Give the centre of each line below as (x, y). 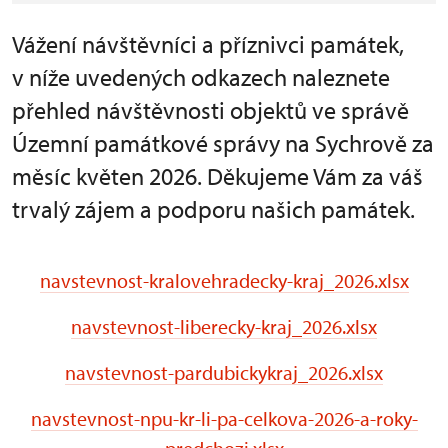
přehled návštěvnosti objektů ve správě (210, 110)
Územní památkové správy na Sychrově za (223, 143)
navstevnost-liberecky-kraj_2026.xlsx (224, 326)
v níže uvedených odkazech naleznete (201, 77)
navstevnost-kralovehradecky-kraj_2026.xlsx (224, 280)
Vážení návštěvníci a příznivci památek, (208, 44)
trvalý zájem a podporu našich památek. (213, 209)
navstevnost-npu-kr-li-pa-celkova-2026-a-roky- (224, 418)
